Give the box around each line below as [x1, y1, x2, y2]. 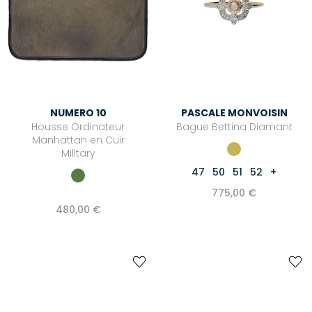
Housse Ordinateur [31, 119, 125, 134]
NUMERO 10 [49, 105, 107, 120]
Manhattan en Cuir [31, 132, 125, 147]
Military [61, 146, 95, 160]
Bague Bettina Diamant [175, 120, 292, 134]
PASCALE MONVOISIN [180, 106, 288, 120]
